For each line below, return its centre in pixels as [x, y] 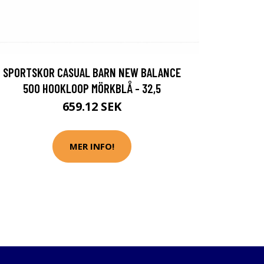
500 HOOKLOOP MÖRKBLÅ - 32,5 [92, 88]
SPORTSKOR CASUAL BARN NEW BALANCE [92, 72]
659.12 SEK [92, 106]
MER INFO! [92, 146]
